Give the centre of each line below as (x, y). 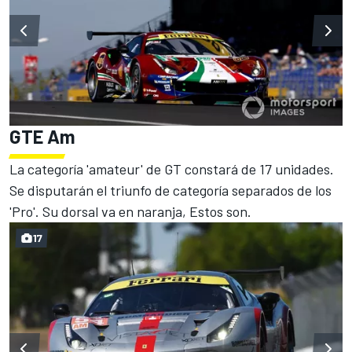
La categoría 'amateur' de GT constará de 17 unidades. (172, 169)
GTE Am (42, 136)
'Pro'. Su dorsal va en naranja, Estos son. (130, 211)
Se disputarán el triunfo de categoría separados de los (170, 190)
